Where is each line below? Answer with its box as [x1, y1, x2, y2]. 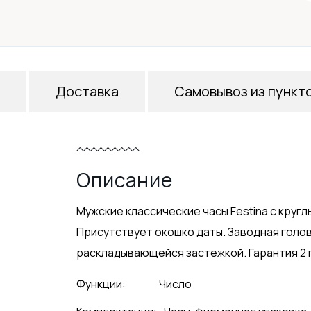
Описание [76, 167, 173, 193]
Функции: [76, 276, 126, 292]
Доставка [55, 82, 119, 101]
